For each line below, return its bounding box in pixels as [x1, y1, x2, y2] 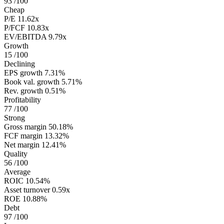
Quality [4, 149, 27, 158]
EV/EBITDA [4, 32, 46, 41]
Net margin [4, 140, 39, 149]
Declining [4, 59, 35, 68]
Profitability [4, 95, 41, 104]
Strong [4, 113, 25, 122]
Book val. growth [4, 77, 59, 86]
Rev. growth [4, 86, 43, 95]
